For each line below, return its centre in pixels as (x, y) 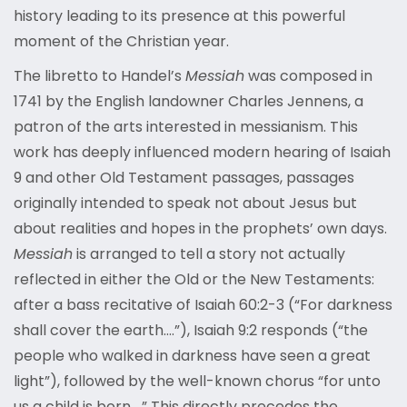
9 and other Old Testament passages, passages (184, 178)
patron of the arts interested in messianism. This (186, 127)
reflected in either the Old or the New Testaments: (194, 280)
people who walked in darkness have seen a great (192, 356)
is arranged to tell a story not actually (209, 254)
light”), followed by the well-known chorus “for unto (197, 382)
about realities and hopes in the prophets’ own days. (200, 229)
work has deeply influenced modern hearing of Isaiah (202, 153)
